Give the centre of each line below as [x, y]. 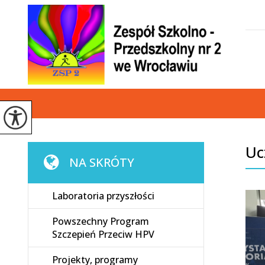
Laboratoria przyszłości [103, 196]
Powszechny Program [101, 221]
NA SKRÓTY [102, 162]
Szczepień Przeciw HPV [103, 234]
